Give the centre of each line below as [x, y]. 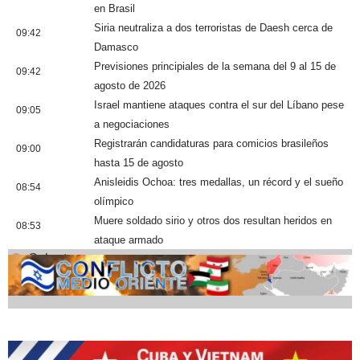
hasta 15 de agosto [139, 163]
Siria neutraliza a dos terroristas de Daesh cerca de [213, 28]
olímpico [114, 201]
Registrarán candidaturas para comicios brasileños [211, 143]
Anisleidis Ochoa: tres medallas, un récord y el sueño [219, 182]
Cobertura [57, 258]
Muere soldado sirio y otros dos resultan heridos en [213, 221]
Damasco [116, 47]
